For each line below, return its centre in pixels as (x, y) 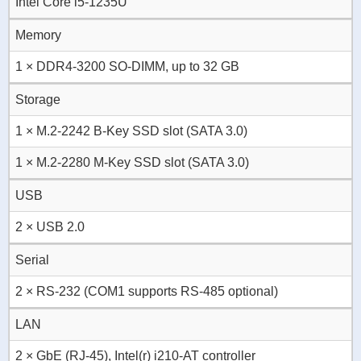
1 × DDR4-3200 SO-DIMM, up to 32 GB (127, 67)
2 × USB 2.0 (50, 227)
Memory (38, 35)
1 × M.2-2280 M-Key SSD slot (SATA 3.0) (132, 163)
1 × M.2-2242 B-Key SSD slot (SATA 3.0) (131, 131)
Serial (32, 260)
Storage (38, 100)
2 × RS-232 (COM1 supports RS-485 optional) (147, 292)
